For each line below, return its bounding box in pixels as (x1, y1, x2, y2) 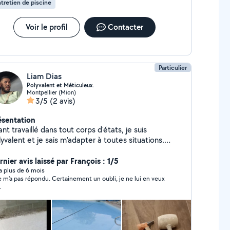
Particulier (159, 63, 187, 72)
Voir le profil (25, 22, 68, 32)
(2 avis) (49, 95, 75, 106)
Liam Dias (26, 71, 62, 82)
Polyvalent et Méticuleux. (26, 81, 94, 89)
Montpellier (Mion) (26, 88, 76, 96)
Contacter (107, 22, 143, 32)
